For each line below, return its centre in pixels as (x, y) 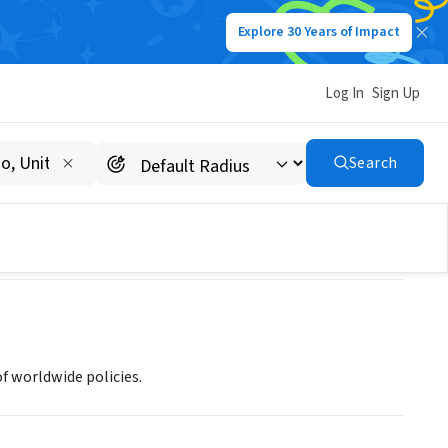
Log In (344, 93)
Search (373, 163)
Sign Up (396, 93)
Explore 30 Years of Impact (319, 32)
